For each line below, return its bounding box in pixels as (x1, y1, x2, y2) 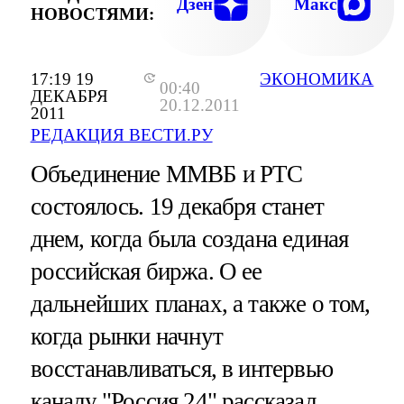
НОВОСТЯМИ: (30, 4, 154, 23)
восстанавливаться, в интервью (30, 355, 333, 383)
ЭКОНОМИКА (260, 69, 374, 89)
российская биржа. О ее (30, 258, 262, 286)
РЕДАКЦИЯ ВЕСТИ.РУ (30, 125, 213, 145)
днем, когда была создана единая (30, 225, 349, 253)
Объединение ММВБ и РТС (30, 161, 303, 188)
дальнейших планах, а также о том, (30, 290, 371, 318)
